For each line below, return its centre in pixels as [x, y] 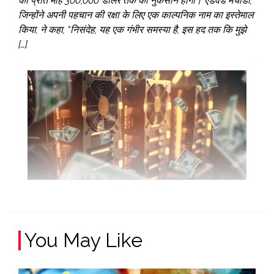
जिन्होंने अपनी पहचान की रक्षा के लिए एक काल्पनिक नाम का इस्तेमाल [136, 15]
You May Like [83, 240]
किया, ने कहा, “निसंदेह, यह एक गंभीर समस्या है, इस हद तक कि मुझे [132, 29]
